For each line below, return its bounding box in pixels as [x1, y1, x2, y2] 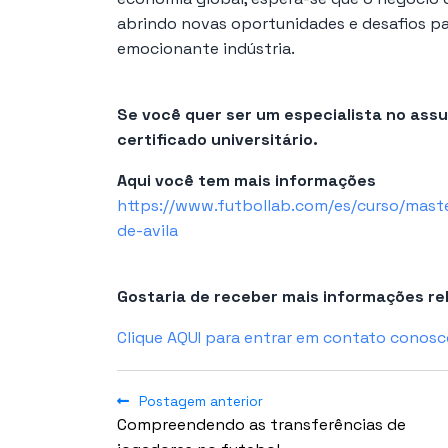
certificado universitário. [117, 128, 318, 150]
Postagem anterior [139, 392, 263, 410]
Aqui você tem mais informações [117, 169, 376, 191]
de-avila [117, 219, 178, 241]
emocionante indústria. [117, 37, 295, 59]
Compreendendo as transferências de [117, 413, 406, 435]
